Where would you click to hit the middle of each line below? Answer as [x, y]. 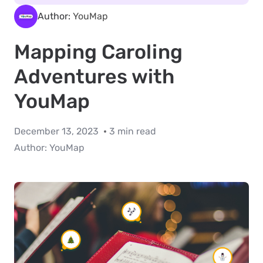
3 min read [133, 131]
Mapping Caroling [98, 52]
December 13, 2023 [58, 131]
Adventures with [94, 77]
